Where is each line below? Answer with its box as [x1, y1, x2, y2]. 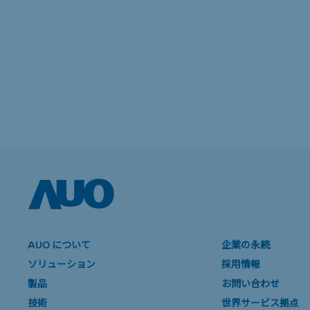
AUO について [28, 239, 91, 250]
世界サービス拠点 [221, 297, 299, 309]
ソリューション [28, 258, 95, 270]
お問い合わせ [221, 277, 280, 289]
